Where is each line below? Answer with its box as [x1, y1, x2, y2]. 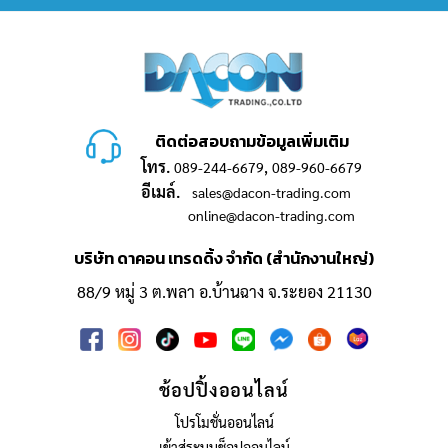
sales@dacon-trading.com [192, 182, 351, 201]
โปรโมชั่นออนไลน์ [174, 412, 274, 431]
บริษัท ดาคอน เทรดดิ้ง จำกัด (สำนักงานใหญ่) [74, 245, 374, 270]
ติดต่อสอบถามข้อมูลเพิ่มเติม [154, 128, 349, 153]
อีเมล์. [141, 180, 180, 202]
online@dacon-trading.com [188, 205, 355, 224]
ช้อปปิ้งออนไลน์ [159, 377, 289, 401]
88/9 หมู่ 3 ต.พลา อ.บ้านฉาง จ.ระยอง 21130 [76, 280, 372, 302]
